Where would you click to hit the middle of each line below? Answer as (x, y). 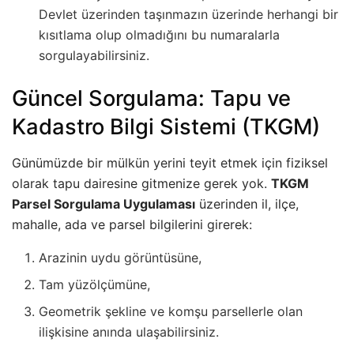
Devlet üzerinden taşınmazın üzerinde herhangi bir (189, 14)
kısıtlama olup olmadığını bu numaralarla (160, 34)
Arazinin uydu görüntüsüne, (121, 257)
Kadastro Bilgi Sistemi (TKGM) (166, 126)
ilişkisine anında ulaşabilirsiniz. (129, 331)
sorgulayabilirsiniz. (94, 55)
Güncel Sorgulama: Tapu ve (151, 98)
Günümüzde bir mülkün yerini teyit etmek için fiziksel (170, 162)
